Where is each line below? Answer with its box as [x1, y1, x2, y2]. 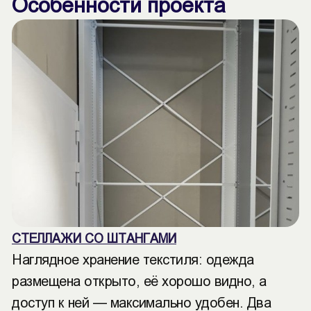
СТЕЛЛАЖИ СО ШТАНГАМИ [12, 232, 176, 246]
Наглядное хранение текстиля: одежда [12, 252, 254, 267]
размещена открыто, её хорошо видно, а [12, 274, 267, 289]
